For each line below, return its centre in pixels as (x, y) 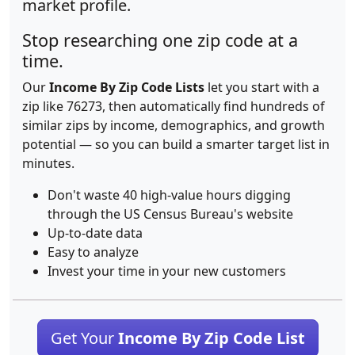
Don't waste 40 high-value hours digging (169, 195)
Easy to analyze (93, 252)
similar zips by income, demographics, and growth (174, 125)
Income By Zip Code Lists (127, 87)
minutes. (48, 163)
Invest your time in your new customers (167, 271)
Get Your (84, 338)
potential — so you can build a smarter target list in (176, 144)
